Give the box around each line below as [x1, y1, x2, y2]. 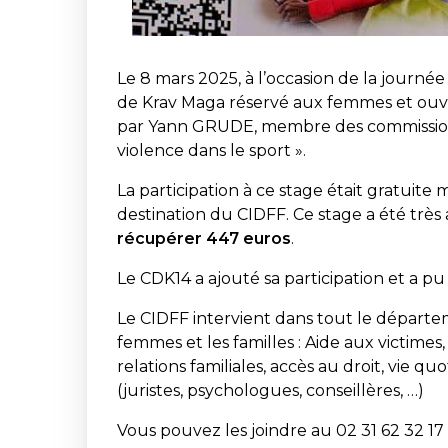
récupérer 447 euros [117, 228, 291, 248]
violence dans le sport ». [117, 140, 306, 160]
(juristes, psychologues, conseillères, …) [117, 380, 424, 400]
